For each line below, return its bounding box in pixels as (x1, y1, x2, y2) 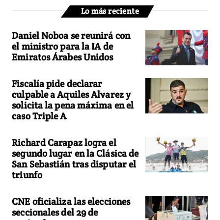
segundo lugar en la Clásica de (12, 147, 139, 159)
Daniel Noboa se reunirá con (12, 29, 130, 41)
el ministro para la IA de (12, 40, 113, 52)
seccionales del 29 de (12, 206, 98, 218)
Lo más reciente (81, 5, 139, 16)
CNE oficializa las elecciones (12, 195, 131, 207)
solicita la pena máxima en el (12, 99, 134, 111)
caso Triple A (12, 110, 67, 122)
